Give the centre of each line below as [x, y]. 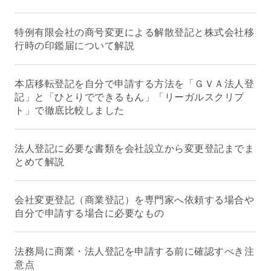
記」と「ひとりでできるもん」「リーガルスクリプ [129, 97]
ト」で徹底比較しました [70, 110]
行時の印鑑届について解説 [74, 45]
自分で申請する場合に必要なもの [90, 213]
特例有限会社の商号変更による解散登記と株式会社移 [134, 32]
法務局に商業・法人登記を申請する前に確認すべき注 [134, 251]
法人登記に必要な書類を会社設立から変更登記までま [134, 148]
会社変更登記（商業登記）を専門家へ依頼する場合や [134, 200]
